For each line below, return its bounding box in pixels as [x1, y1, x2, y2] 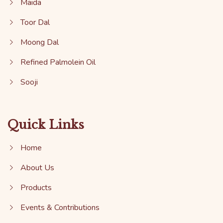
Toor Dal [20, 16, 50, 28]
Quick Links [7, 117, 84, 132]
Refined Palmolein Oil [20, 56, 96, 68]
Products [20, 182, 52, 193]
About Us [20, 162, 54, 173]
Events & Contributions [20, 202, 100, 213]
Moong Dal [20, 36, 59, 48]
